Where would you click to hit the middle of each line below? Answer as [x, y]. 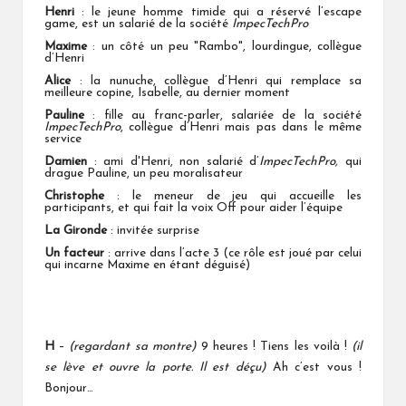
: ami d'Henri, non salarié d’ [177, 162]
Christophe [74, 197]
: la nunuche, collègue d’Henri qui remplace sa [216, 82]
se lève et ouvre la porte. [122, 368]
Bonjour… [69, 389]
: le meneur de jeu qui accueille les [233, 197]
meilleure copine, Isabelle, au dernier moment [167, 93]
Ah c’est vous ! [314, 368]
